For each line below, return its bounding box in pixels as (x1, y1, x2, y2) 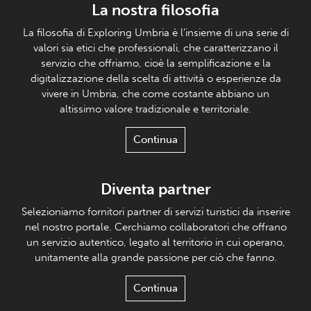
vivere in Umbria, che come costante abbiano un (42, 87, 269, 101)
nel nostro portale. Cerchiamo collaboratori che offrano (24, 221, 287, 234)
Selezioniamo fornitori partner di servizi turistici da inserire (21, 205, 290, 219)
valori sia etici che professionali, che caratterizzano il (33, 42, 278, 55)
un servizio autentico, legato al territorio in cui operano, (26, 236, 285, 249)
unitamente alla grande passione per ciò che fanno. (34, 251, 277, 264)
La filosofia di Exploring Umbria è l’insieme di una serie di (22, 26, 289, 40)
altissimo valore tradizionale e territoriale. (60, 103, 251, 116)
